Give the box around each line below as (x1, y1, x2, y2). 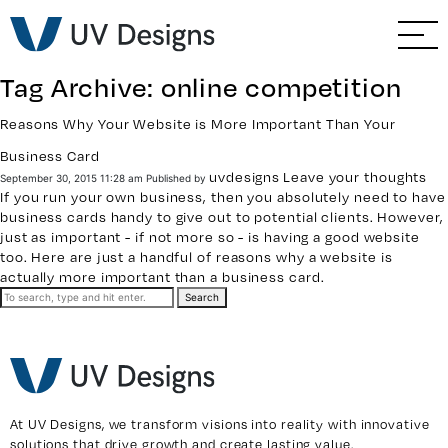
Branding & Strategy (40, 37, 228, 62)
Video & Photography (35, 312, 234, 337)
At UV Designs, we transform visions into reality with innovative (10, 414, 430, 433)
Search (185, 291, 219, 304)
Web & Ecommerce (46, 92, 223, 117)
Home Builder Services (30, 367, 239, 392)
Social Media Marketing (25, 202, 243, 227)
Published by (146, 172, 209, 185)
